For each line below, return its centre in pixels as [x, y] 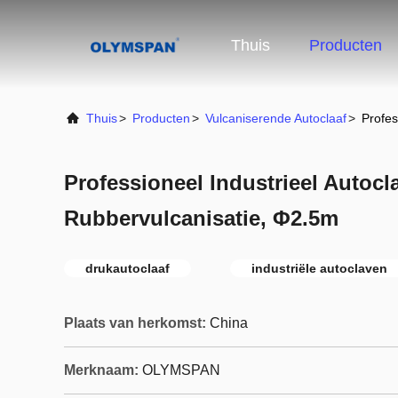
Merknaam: [101, 370]
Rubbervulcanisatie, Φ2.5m [201, 218]
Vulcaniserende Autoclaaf [276, 118]
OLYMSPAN [181, 370]
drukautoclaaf [127, 268]
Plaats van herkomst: [135, 323]
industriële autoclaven [319, 268]
